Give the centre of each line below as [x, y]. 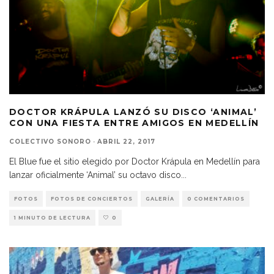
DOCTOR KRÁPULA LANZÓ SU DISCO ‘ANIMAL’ [133, 112]
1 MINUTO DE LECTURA [52, 217]
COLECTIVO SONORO [50, 141]
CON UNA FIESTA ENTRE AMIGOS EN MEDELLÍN [134, 123]
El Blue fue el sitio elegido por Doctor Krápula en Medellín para [135, 161]
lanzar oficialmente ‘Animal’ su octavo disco [95, 175]
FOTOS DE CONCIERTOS [92, 198]
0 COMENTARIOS [216, 198]
